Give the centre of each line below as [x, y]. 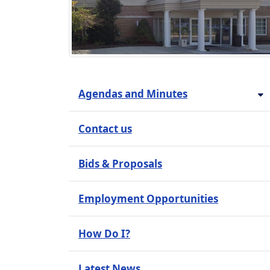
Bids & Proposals [120, 164]
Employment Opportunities [148, 199]
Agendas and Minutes [133, 94]
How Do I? [104, 234]
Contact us [105, 129]
